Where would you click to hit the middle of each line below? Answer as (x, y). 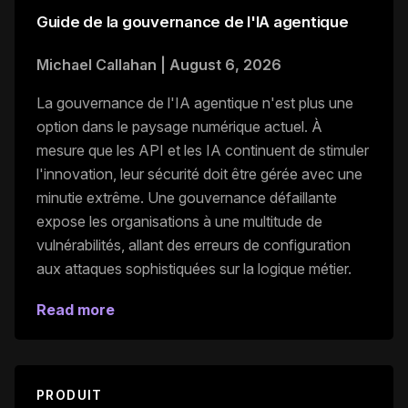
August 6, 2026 (225, 64)
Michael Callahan (97, 64)
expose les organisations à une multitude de (179, 221)
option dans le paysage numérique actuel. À (179, 126)
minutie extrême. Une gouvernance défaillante (187, 197)
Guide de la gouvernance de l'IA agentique (193, 21)
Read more (76, 309)
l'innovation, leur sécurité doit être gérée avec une (199, 173)
